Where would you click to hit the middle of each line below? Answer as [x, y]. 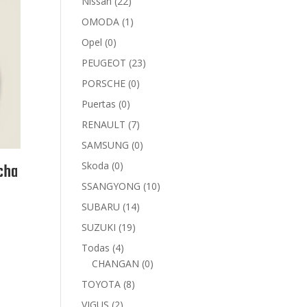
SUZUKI [99, 227]
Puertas [99, 104]
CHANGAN [116, 263]
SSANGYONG [111, 186]
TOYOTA [101, 284]
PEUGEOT [104, 63]
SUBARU [101, 207]
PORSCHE [104, 83]
